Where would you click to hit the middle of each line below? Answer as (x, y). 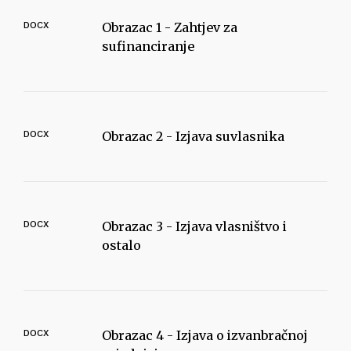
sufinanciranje (148, 46)
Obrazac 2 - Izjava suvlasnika (193, 136)
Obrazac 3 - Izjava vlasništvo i (194, 226)
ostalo (121, 245)
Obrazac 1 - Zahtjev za (170, 27)
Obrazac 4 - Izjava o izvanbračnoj (205, 335)
